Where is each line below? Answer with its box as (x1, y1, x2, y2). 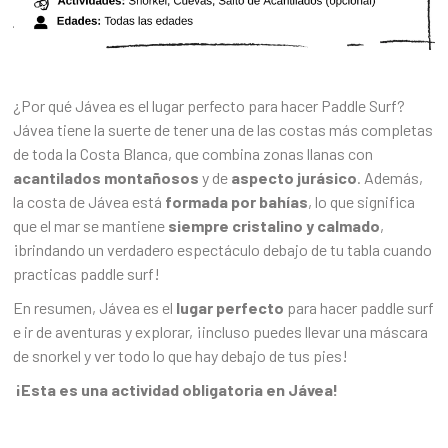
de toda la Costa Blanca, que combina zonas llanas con (13, 144, 374, 164)
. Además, (357, 168, 424, 188)
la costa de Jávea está (13, 192, 166, 212)
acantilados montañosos (13, 168, 203, 188)
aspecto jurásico (231, 168, 358, 188)
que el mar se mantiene (13, 216, 169, 236)
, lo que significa (308, 192, 416, 212)
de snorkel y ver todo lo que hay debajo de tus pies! (13, 346, 349, 366)
